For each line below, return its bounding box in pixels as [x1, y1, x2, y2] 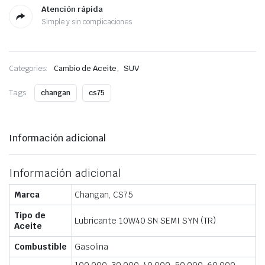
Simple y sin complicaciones [41, 17, 132, 27]
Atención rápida [41, 4, 103, 14]
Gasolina [75, 241, 108, 252]
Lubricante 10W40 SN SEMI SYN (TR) [75, 215, 216, 226]
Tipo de [14, 210, 46, 221]
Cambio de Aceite [53, 63, 117, 73]
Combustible [14, 241, 67, 252]
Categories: [9, 63, 48, 73]
